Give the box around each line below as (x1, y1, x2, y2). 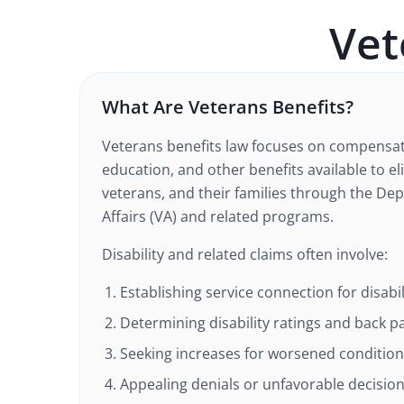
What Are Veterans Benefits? (102, 95, 353, 119)
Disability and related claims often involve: (102, 244, 388, 264)
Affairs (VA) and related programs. (102, 207, 334, 226)
